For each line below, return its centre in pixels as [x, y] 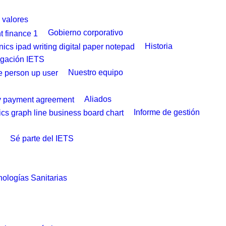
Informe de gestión [167, 112]
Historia [159, 46]
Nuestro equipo [96, 73]
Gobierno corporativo [86, 33]
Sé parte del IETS [42, 139]
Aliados [98, 99]
